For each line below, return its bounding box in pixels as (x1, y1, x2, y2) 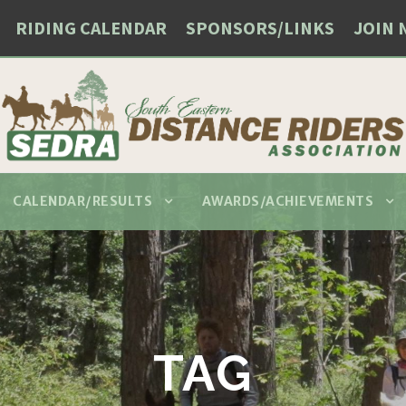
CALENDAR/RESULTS (13, 193, 152, 210)
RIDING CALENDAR (15, 16, 167, 39)
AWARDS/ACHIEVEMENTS (201, 193, 373, 210)
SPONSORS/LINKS (186, 16, 334, 39)
